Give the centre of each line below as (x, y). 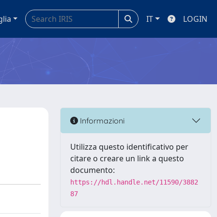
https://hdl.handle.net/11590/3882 (134, 182)
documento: (93, 170)
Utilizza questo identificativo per (129, 147)
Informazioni (101, 120)
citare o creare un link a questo (127, 158)
